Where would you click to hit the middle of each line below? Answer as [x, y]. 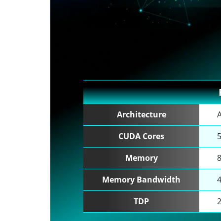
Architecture [141, 114]
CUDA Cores [142, 136]
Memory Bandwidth [142, 179]
